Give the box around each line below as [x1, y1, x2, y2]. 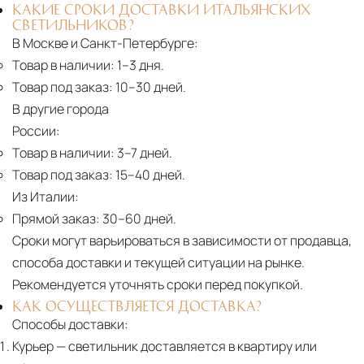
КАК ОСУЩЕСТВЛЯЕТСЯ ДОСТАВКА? [12, 299, 262, 313]
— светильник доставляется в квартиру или [54, 337, 317, 356]
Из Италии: [12, 188, 79, 206]
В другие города [12, 100, 109, 119]
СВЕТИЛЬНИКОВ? [12, 18, 134, 32]
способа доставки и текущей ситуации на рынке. [12, 253, 305, 272]
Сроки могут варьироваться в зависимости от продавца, [12, 232, 352, 250]
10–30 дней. [113, 78, 186, 97]
